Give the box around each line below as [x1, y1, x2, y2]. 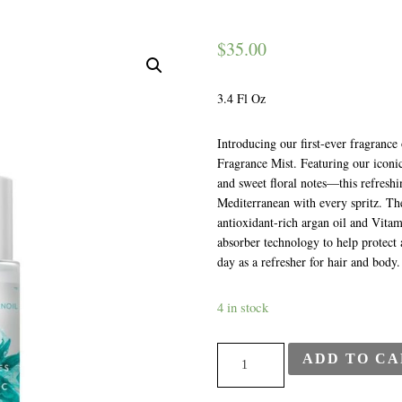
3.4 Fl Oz [217, 90, 267, 107]
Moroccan [216, 345, 275, 361]
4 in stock [217, 298, 269, 316]
